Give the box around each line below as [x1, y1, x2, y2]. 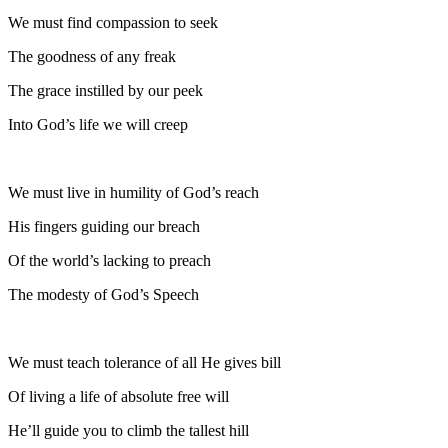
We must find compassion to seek [8, 13, 218, 31]
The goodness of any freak [8, 47, 176, 65]
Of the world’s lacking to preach [8, 251, 211, 269]
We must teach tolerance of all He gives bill [8, 353, 281, 371]
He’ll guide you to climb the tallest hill [8, 421, 249, 439]
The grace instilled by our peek [8, 81, 203, 99]
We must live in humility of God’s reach [8, 183, 259, 201]
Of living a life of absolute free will [8, 387, 229, 405]
